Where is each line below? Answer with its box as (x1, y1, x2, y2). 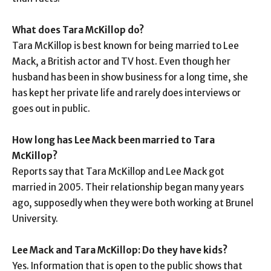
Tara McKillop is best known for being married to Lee (12, 40, 239, 52)
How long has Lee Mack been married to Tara (12, 134, 215, 146)
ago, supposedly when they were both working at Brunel (12, 197, 253, 209)
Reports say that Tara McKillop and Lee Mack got (12, 166, 224, 178)
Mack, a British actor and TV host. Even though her (12, 56, 230, 68)
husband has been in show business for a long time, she (12, 71, 248, 83)
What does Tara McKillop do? (12, 24, 144, 36)
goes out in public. (12, 103, 90, 115)
